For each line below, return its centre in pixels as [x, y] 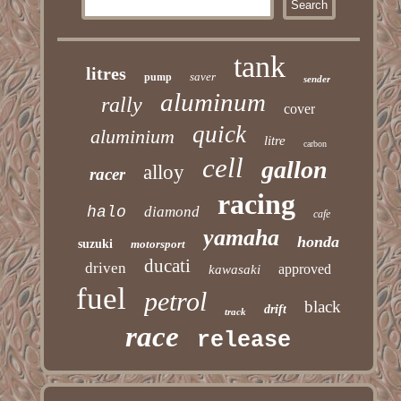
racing [256, 205]
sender [317, 79]
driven [106, 269]
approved [305, 269]
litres [107, 74]
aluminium [132, 137]
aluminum [213, 102]
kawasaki [235, 270]
